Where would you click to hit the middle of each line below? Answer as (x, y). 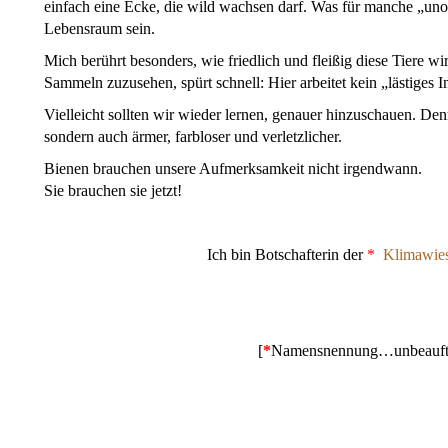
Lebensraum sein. (99, 29)
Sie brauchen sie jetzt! (113, 191)
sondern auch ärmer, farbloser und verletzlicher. (193, 137)
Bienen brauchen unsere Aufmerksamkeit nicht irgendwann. (233, 169)
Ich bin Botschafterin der (287, 255)
